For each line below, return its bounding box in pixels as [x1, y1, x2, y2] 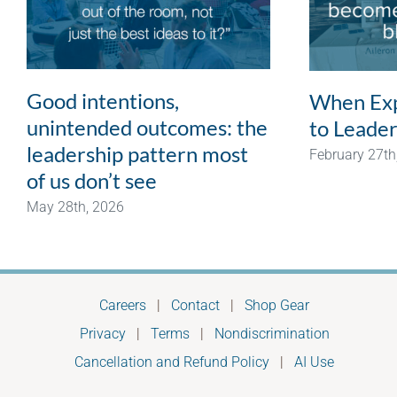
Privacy [79, 324, 126, 342]
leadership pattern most [27, 140, 248, 167]
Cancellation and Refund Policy [74, 353, 270, 370]
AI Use [294, 353, 335, 370]
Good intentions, [27, 87, 179, 113]
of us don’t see [27, 167, 157, 193]
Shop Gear [245, 296, 310, 314]
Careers [99, 296, 147, 314]
